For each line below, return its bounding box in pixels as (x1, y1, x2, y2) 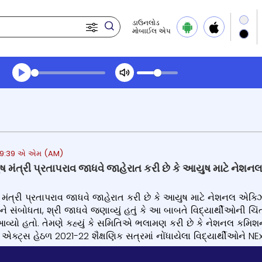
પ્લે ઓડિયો (12, 100, 54, 113)
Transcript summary (12, 81, 111, 95)
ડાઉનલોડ (132, 18, 160, 27)
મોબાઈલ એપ (132, 26, 171, 36)
